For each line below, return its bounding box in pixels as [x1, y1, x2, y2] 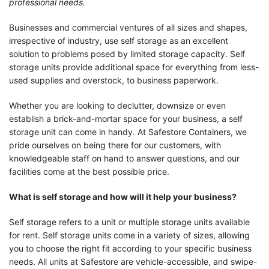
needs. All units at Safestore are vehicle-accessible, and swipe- [9, 256, 257, 267]
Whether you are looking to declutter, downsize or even [9, 100, 226, 110]
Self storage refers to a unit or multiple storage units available [9, 216, 250, 227]
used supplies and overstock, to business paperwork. [9, 74, 219, 85]
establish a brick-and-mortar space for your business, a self [9, 113, 243, 124]
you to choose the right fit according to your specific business [9, 243, 252, 253]
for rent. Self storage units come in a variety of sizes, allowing [9, 229, 250, 240]
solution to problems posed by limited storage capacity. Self [9, 48, 245, 59]
